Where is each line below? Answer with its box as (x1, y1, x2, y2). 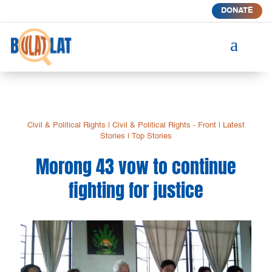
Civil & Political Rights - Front (112, 121, 216, 129)
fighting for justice (68, 176, 203, 204)
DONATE (220, 7, 253, 15)
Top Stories (131, 132, 172, 140)
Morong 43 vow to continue (35, 152, 236, 180)
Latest (222, 121, 245, 129)
